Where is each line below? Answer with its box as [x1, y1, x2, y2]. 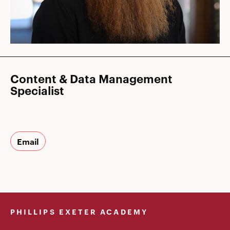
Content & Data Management [10, 70, 172, 86]
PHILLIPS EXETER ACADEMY [10, 206, 148, 217]
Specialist [10, 82, 64, 98]
